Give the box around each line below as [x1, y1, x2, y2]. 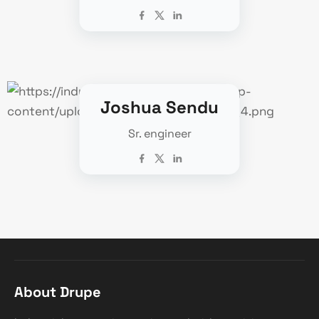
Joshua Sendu [100, 95, 219, 118]
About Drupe [14, 282, 101, 301]
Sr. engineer [127, 125, 192, 141]
